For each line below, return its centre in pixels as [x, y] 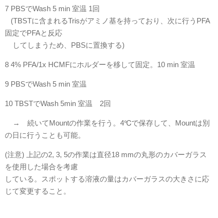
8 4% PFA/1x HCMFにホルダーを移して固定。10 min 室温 [100, 64]
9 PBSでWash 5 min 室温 [46, 84]
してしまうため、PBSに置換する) [65, 45]
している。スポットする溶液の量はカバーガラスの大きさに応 [107, 179]
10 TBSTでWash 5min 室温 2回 [58, 103]
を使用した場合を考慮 [41, 166]
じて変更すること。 [38, 191]
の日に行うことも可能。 [45, 135]
